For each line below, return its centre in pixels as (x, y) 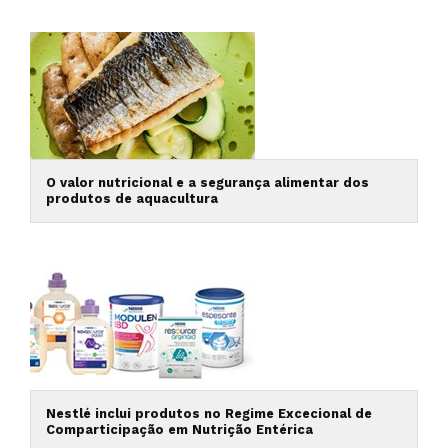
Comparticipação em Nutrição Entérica (179, 429)
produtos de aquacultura (132, 198)
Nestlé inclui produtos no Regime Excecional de (209, 413)
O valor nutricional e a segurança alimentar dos (207, 182)
